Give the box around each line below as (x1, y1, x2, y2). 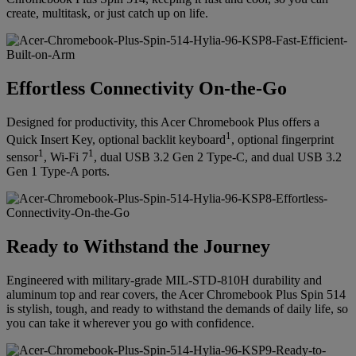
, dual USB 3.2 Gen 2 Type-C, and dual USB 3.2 (94, 150, 342, 164)
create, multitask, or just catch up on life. (6, 6, 208, 20)
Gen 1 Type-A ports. (6, 164, 110, 179)
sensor (6, 150, 38, 164)
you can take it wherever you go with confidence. (6, 316, 254, 331)
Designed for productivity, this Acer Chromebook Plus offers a (6, 114, 319, 129)
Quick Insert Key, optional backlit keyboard (6, 133, 226, 147)
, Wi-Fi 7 (44, 150, 88, 164)
